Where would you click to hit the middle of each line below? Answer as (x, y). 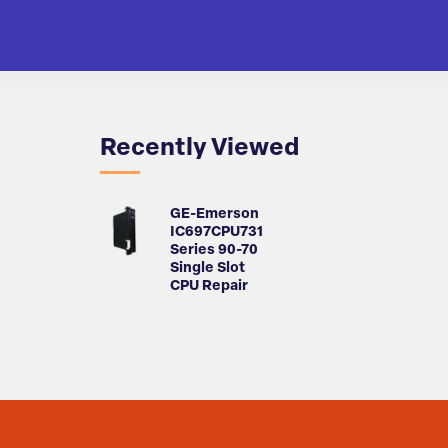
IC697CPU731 (216, 233)
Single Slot (207, 269)
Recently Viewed (199, 149)
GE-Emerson (214, 215)
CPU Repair (209, 287)
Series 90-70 (214, 251)
